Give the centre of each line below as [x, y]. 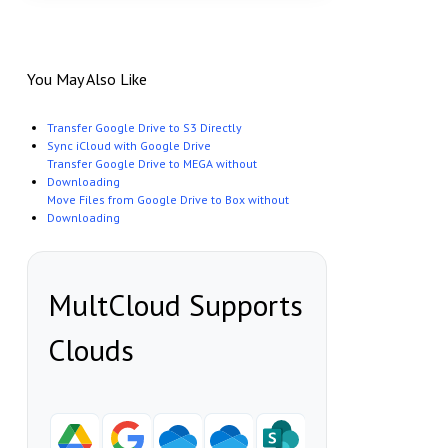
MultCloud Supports [175, 305]
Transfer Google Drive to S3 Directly [144, 128]
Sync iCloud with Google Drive [128, 146]
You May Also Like [86, 79]
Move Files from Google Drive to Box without [167, 200]
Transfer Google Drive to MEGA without [151, 164]
